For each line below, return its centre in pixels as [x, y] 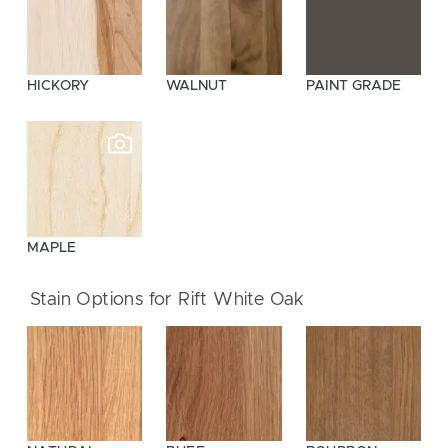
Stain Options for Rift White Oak [167, 299]
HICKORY [58, 86]
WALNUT [197, 86]
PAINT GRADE [353, 86]
